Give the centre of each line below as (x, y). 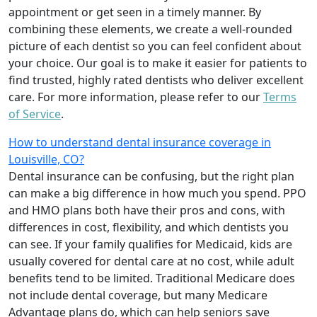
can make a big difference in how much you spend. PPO (157, 193)
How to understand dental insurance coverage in (140, 142)
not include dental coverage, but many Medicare (138, 295)
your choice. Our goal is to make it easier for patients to (158, 63)
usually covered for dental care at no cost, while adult (151, 261)
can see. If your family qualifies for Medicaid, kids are (150, 244)
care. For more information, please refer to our (136, 97)
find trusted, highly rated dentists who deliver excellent (156, 80)
